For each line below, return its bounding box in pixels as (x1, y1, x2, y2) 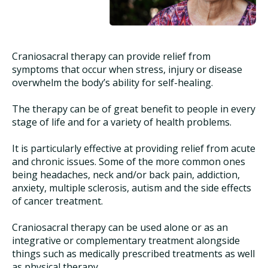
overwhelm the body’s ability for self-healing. (12, 76, 213, 90)
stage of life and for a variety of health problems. (12, 115, 232, 129)
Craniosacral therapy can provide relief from (12, 50, 211, 63)
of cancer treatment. (12, 194, 103, 208)
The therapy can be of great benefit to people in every (12, 102, 255, 116)
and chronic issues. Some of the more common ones (12, 155, 245, 169)
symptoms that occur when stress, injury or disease (12, 63, 242, 77)
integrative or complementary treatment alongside (12, 234, 240, 248)
